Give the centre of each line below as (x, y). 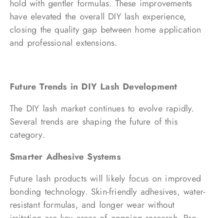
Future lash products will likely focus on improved (106, 179)
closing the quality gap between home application (106, 30)
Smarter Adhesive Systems (65, 157)
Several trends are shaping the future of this (94, 122)
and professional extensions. (64, 43)
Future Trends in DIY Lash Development (94, 87)
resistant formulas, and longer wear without (92, 205)
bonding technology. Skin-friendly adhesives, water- (108, 192)
